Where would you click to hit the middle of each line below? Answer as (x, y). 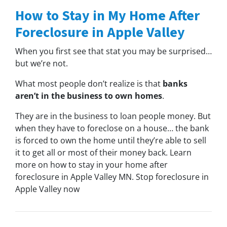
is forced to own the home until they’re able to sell (111, 140)
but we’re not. (42, 63)
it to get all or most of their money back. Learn (103, 152)
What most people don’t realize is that (89, 83)
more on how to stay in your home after (91, 164)
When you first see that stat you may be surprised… (113, 51)
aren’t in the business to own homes (89, 96)
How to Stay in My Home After (107, 15)
